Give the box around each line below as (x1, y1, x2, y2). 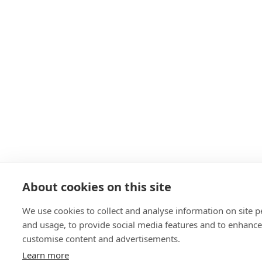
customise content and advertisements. (22, 233, 180, 244)
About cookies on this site (22, 179, 171, 195)
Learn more (22, 249, 69, 261)
